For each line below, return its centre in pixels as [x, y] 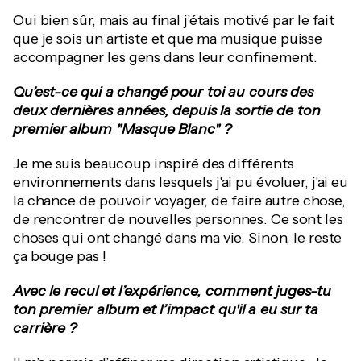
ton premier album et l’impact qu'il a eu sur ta [166, 309]
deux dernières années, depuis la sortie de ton [167, 110]
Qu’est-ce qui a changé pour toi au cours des [163, 92]
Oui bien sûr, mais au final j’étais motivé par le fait [174, 20]
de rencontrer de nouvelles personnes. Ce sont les [178, 219]
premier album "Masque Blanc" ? [122, 129]
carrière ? [45, 328]
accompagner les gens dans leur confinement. [166, 57]
